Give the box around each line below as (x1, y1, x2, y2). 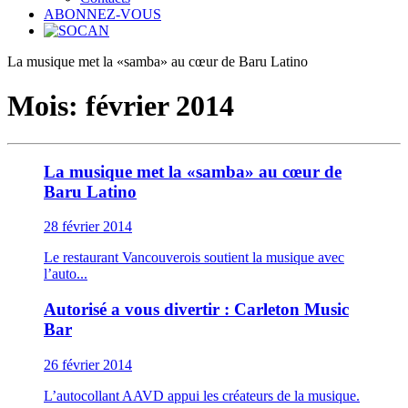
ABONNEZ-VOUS (44, 6, 161, 22)
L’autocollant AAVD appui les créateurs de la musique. (44, 387, 360, 403)
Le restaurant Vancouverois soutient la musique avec (44, 250, 344, 266)
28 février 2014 (44, 219, 132, 235)
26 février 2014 (44, 356, 132, 372)
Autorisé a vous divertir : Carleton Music (44, 300, 349, 320)
